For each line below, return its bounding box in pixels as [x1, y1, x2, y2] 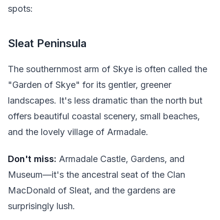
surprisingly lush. [8, 200, 75, 211]
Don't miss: [8, 153, 56, 164]
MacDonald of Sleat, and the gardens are [8, 185, 175, 195]
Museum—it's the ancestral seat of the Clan [8, 169, 185, 180]
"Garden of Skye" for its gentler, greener [8, 80, 171, 90]
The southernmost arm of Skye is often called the [8, 64, 207, 75]
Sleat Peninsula [8, 36, 86, 50]
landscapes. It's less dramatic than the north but [8, 95, 202, 106]
